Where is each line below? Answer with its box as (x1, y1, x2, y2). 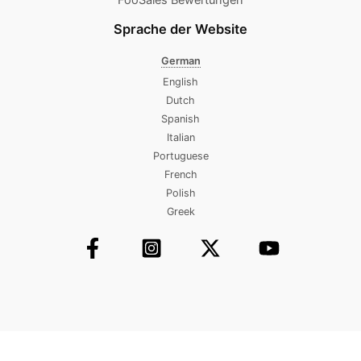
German (160, 54, 201, 67)
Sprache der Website (114, 20, 247, 37)
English (163, 76, 198, 89)
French (164, 168, 197, 181)
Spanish (161, 113, 200, 126)
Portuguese (152, 150, 209, 163)
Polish (165, 187, 196, 200)
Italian (166, 131, 195, 144)
